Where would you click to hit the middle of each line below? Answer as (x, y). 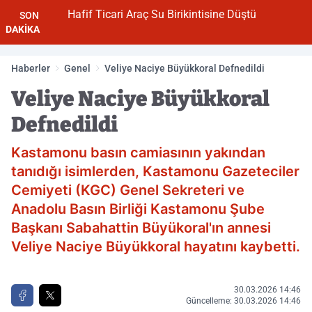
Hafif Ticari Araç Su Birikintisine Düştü (151, 14)
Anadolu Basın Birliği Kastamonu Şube (138, 209)
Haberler (31, 68)
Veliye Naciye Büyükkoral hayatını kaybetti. (156, 247)
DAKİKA (23, 29)
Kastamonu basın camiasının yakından (138, 153)
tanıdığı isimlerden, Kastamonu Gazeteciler (155, 171)
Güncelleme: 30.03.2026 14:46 (243, 301)
